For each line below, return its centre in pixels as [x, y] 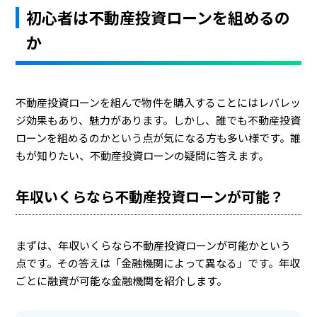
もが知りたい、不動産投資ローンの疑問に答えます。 [143, 155]
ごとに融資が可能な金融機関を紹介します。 [122, 281]
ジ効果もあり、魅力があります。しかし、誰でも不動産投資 [158, 120]
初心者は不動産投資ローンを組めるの [158, 17]
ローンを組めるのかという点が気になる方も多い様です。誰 [158, 138]
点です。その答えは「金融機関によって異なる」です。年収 [158, 263]
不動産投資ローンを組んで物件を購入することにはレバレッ [158, 102]
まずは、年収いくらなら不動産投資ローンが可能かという [154, 245]
